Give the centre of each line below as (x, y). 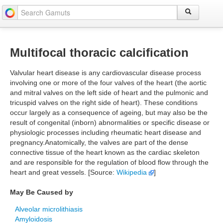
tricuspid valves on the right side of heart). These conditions (104, 103)
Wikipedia (133, 172)
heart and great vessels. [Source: (63, 172)
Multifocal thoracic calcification (99, 53)
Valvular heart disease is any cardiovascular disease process (106, 73)
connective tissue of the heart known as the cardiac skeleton (105, 152)
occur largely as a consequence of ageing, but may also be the (109, 112)
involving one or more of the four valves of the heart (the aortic (108, 83)
